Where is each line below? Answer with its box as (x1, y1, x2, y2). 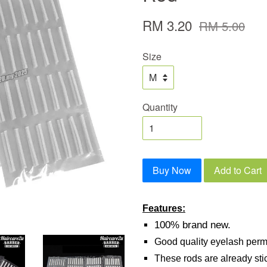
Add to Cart (214, 163, 262, 177)
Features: (142, 203, 185, 213)
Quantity (142, 100, 178, 114)
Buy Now (153, 163, 191, 177)
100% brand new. (154, 219, 231, 231)
